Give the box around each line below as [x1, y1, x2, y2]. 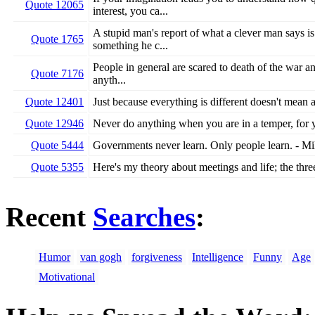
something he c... [93, 39, 168, 52]
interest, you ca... [93, 5, 168, 18]
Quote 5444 [31, 139, 84, 152]
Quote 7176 [31, 67, 84, 80]
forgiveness [131, 250, 182, 263]
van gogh [80, 250, 122, 263]
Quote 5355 [31, 161, 84, 174]
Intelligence [192, 250, 243, 263]
